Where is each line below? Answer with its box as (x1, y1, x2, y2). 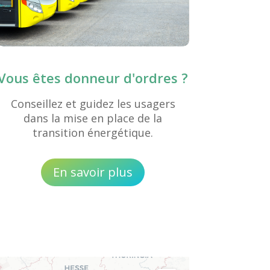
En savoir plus (53, 163, 133, 180)
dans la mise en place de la (24, 111, 163, 126)
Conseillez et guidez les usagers (10, 96, 175, 111)
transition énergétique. (33, 125, 154, 140)
